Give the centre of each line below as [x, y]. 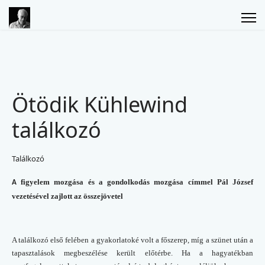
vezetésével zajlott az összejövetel [67, 196]
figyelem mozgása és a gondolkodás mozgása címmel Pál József [135, 182]
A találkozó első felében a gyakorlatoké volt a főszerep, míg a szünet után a [132, 240]
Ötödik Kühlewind [100, 104]
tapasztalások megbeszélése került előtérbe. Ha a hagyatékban [132, 253]
